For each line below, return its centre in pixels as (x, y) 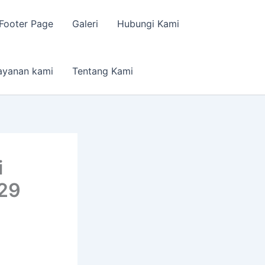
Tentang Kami (103, 71)
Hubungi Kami (148, 24)
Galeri (85, 24)
